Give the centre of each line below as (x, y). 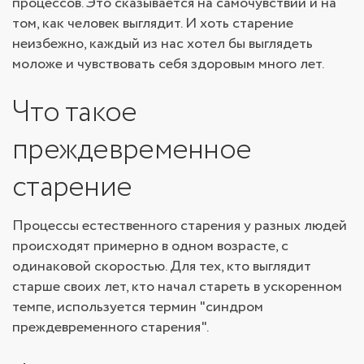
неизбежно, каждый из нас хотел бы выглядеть (162, 43)
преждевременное (132, 149)
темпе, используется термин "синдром (138, 307)
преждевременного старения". (110, 327)
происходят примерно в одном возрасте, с (150, 246)
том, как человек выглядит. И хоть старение (153, 23)
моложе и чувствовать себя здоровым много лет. (168, 64)
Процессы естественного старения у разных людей (180, 225)
